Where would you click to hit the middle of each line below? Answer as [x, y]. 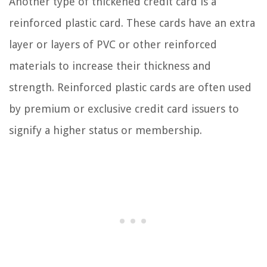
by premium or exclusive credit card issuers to [124, 109]
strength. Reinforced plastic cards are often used [130, 88]
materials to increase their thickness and [110, 66]
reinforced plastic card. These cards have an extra [132, 23]
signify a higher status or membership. [105, 131]
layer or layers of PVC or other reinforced [113, 45]
